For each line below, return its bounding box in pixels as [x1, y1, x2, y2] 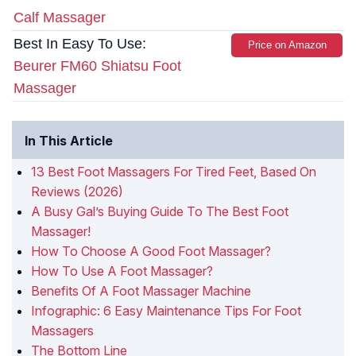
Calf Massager [14, 10, 106, 26]
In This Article [25, 133, 113, 149]
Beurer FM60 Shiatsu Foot [14, 58, 181, 75]
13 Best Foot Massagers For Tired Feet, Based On [31, 164, 316, 180]
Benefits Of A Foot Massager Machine [31, 283, 251, 300]
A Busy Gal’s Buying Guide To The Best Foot [31, 203, 288, 220]
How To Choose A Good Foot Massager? [31, 243, 271, 260]
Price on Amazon [247, 39, 327, 52]
